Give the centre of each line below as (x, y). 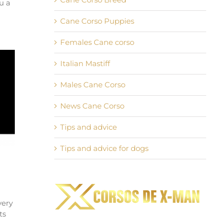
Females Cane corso (97, 42)
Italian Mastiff (85, 64)
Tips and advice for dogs (104, 148)
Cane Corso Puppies (97, 21)
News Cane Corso (92, 106)
